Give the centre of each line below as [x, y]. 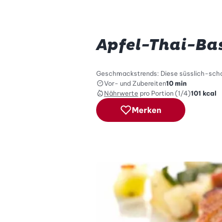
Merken [146, 110]
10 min [176, 83]
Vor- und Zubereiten [135, 83]
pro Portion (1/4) [165, 93]
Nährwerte [121, 93]
